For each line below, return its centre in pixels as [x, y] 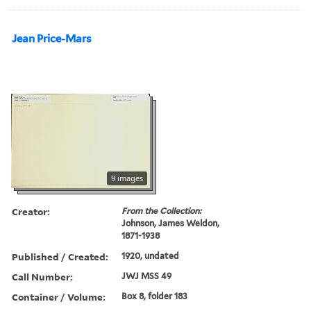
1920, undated [151, 255]
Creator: [31, 211]
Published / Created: [60, 256]
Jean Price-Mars [52, 39]
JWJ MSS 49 [147, 276]
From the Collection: [162, 210]
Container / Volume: [59, 296]
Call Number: [42, 276]
